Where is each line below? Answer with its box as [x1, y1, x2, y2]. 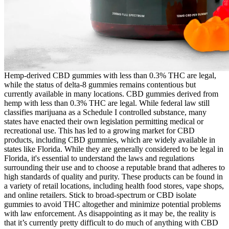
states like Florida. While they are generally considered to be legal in [4, 144, 223, 153]
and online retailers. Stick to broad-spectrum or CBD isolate [4, 190, 196, 199]
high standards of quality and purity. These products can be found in [4, 172, 223, 181]
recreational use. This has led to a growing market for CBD [4, 126, 195, 135]
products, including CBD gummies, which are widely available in [4, 135, 215, 144]
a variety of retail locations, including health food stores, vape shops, [4, 181, 224, 190]
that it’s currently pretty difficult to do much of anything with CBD [4, 218, 218, 227]
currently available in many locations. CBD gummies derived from [4, 89, 218, 98]
